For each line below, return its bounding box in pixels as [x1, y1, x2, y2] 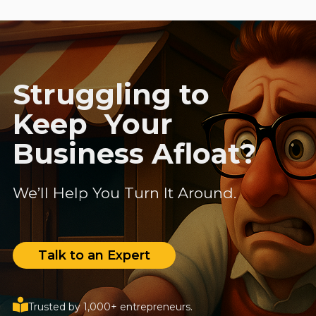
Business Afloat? [13, 135, 256, 171]
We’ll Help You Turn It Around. [13, 183, 236, 202]
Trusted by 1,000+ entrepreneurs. [28, 300, 193, 313]
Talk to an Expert [38, 248, 150, 264]
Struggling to [13, 76, 209, 111]
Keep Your [13, 106, 173, 141]
